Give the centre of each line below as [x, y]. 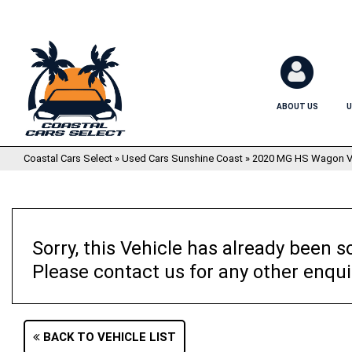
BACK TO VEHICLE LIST [108, 337]
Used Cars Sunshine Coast [182, 158]
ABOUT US [297, 106]
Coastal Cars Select [68, 158]
